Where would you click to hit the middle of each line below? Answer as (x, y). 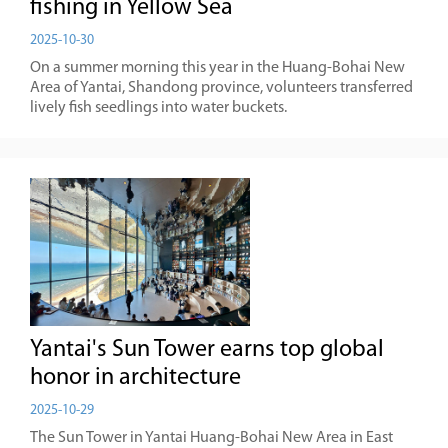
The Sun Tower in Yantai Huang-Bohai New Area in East (211, 438)
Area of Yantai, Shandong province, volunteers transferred (221, 88)
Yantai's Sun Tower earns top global (207, 350)
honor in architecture (135, 378)
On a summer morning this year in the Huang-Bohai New (217, 68)
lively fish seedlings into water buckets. (158, 108)
